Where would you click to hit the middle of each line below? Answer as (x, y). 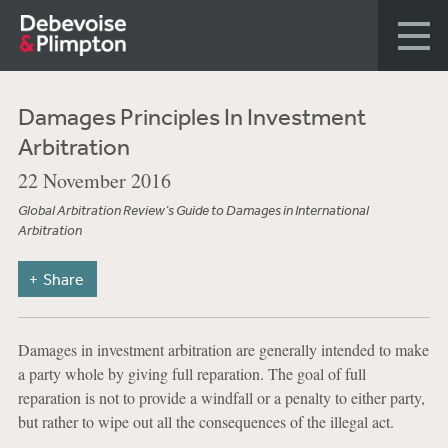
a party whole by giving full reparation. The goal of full (191, 373)
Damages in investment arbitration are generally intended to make (223, 349)
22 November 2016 (94, 180)
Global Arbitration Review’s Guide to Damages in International (193, 210)
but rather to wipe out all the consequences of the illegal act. (205, 421)
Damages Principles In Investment (191, 116)
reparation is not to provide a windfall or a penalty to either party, (221, 397)
